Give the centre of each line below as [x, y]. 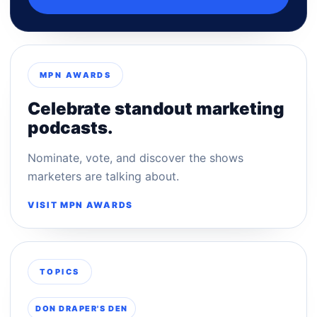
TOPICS [60, 271]
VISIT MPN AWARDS [80, 204]
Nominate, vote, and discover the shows [136, 157]
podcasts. [70, 127]
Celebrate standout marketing [156, 108]
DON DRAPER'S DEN [82, 308]
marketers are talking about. [103, 176]
